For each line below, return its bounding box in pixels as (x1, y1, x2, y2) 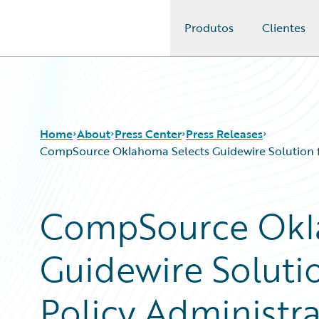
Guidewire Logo (28, 28, 110, 45)
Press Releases (186, 125, 263, 142)
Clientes (262, 19, 305, 36)
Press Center (115, 125, 182, 142)
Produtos (184, 19, 234, 36)
